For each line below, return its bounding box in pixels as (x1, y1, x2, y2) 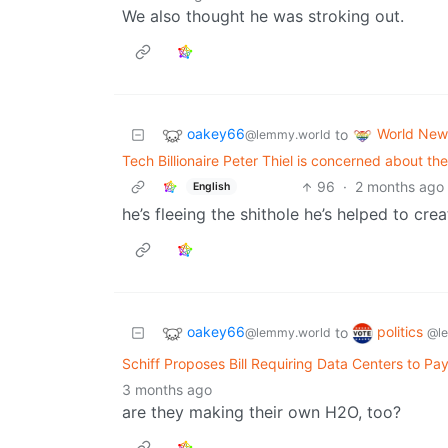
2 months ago (354, 178, 444, 196)
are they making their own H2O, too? (122, 402, 401, 423)
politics (377, 323, 427, 341)
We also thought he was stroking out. (122, 6, 404, 27)
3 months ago (122, 381, 212, 399)
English (192, 179, 230, 193)
